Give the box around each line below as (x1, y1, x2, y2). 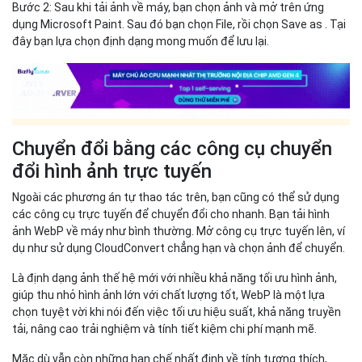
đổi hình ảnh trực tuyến (12, 159, 212, 183)
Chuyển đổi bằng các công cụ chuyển (12, 137, 332, 160)
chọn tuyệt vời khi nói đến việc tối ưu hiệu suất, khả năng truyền (12, 305, 341, 318)
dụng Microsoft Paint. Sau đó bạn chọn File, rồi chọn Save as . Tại (12, 17, 346, 31)
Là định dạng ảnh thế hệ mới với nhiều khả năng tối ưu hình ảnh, (12, 271, 337, 284)
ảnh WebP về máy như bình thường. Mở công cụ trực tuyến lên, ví (12, 224, 345, 238)
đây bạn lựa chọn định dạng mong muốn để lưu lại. (12, 34, 269, 48)
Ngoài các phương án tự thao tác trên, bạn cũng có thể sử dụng (12, 190, 339, 204)
